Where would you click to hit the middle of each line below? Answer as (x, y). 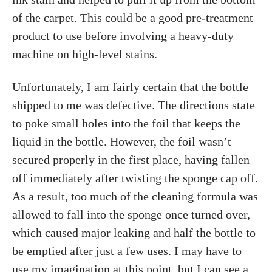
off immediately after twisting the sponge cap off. (135, 178)
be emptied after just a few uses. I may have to (127, 251)
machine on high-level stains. (85, 54)
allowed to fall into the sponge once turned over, (131, 214)
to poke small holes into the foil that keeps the (126, 123)
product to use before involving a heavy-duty (123, 36)
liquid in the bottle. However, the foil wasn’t (122, 141)
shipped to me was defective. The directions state (134, 105)
